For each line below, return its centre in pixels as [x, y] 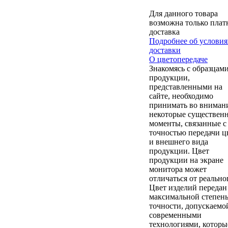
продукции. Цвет [179, 151]
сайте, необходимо [181, 96]
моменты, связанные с [188, 123]
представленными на [186, 87]
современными [175, 215]
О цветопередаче [178, 59]
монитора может [178, 169]
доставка [164, 32]
